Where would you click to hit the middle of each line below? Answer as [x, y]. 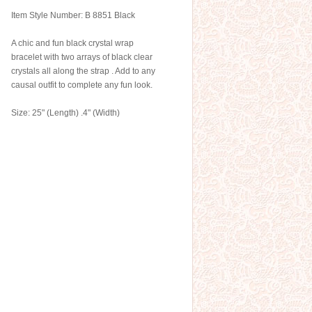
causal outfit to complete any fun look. [82, 85]
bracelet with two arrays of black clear [82, 57]
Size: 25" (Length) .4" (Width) [65, 113]
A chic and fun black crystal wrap [72, 43]
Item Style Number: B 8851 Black [73, 15]
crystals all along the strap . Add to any [83, 71]
